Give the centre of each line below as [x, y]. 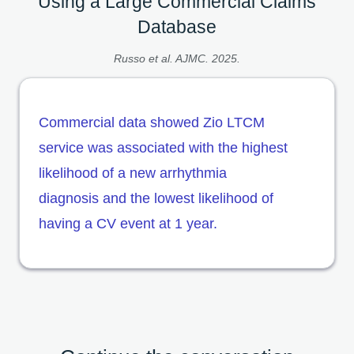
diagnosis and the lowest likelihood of [156, 198]
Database [177, 26]
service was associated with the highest [163, 147]
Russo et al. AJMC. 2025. [177, 58]
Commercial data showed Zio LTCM [152, 122]
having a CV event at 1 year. [128, 223]
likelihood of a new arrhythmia [133, 173]
